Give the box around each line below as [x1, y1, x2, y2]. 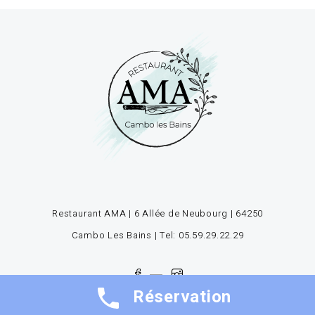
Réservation [132, 285, 232, 309]
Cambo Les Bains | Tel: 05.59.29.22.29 [71, 229, 244, 242]
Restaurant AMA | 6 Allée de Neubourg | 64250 [52, 207, 263, 220]
